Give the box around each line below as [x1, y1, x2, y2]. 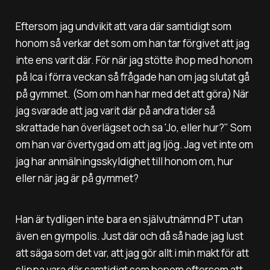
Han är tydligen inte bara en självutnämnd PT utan [15, 212, 243, 227]
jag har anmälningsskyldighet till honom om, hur [15, 154, 233, 168]
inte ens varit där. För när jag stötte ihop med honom [15, 52, 253, 67]
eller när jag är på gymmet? [15, 171, 139, 185]
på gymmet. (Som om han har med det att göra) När [15, 86, 249, 101]
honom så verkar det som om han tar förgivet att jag [15, 36, 250, 50]
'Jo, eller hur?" [164, 120, 228, 134]
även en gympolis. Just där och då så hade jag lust [15, 229, 243, 243]
